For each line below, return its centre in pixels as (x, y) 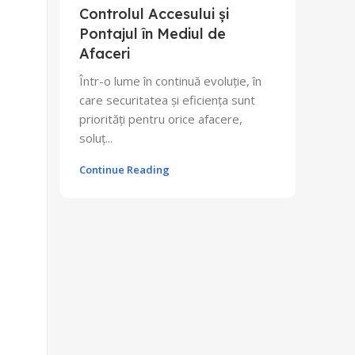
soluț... (96, 138)
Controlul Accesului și (154, 14)
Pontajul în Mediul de (153, 34)
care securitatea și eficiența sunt (167, 100)
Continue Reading (124, 170)
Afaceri (105, 53)
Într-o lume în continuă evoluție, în (170, 81)
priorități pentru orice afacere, (161, 119)
